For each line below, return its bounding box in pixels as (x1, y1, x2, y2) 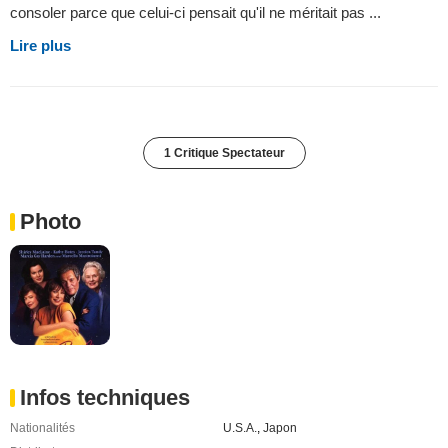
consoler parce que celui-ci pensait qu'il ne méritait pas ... (10, 4, 381, 22)
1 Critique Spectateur (163, 146, 285, 161)
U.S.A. (222, 420, 257, 435)
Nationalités (10, 420, 75, 435)
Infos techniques (20, 384, 190, 410)
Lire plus (10, 37, 71, 55)
